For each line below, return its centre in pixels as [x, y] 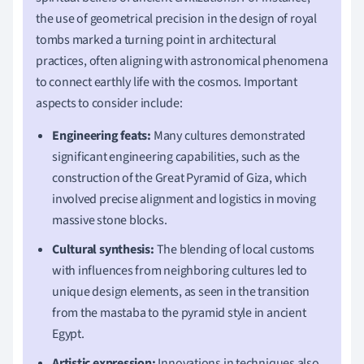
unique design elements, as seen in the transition [181, 291]
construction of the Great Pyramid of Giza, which [180, 178]
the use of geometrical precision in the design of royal [176, 18]
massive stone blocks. [110, 220]
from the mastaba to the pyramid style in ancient [179, 312]
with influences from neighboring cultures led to [180, 270]
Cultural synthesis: [103, 249]
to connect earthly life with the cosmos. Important [167, 82]
